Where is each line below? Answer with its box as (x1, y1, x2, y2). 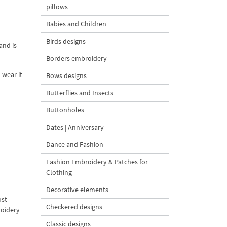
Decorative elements (46, 185, 108, 194)
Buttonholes (46, 105, 84, 115)
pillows (46, 2, 68, 11)
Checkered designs (46, 202, 102, 211)
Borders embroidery (46, 54, 107, 63)
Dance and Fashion (46, 140, 103, 149)
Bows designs (46, 71, 87, 80)
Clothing (46, 168, 72, 177)
